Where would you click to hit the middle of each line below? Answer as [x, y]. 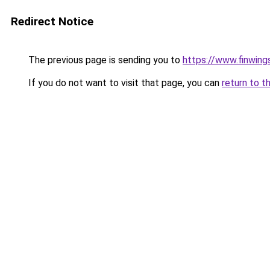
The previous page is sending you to [104, 60]
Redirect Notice [52, 21]
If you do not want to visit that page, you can [124, 83]
